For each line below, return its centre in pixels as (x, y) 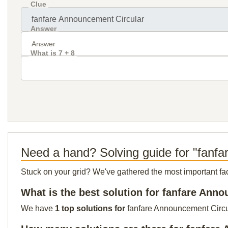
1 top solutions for (91, 208)
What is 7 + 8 (53, 53)
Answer (44, 28)
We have (38, 208)
